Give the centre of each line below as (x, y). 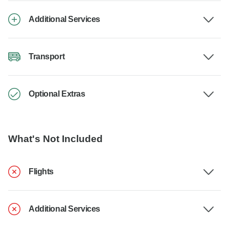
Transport (47, 57)
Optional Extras (57, 94)
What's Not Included (55, 139)
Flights (41, 172)
